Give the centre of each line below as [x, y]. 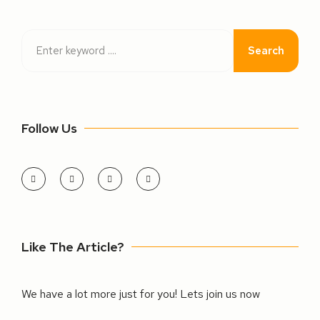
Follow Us [49, 128]
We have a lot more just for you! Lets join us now [141, 294]
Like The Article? [73, 247]
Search [266, 50]
